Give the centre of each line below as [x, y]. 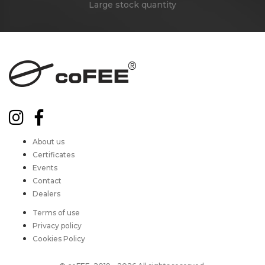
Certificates [54, 155]
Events [45, 168]
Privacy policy [57, 226]
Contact [47, 181]
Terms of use [56, 213]
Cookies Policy [59, 239]
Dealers [46, 194]
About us [49, 142]
